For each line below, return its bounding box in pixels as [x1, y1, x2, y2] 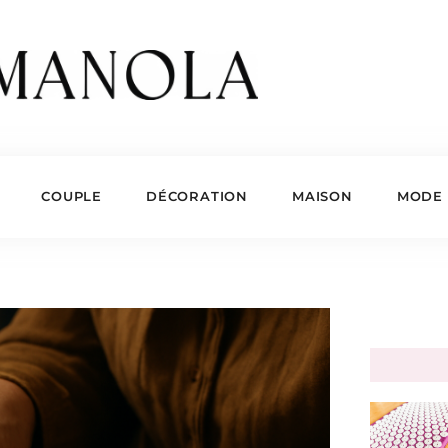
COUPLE [41, 187, 102, 204]
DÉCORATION [145, 187, 248, 204]
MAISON [291, 187, 353, 204]
